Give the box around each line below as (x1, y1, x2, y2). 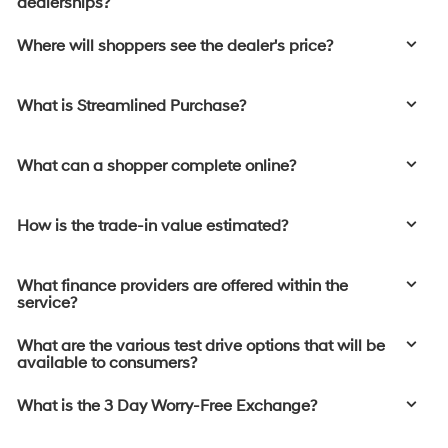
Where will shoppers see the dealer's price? (17, 36, 333, 57)
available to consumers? (17, 353, 197, 374)
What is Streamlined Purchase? (17, 96, 246, 117)
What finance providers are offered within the (17, 276, 348, 297)
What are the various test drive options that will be (17, 336, 385, 357)
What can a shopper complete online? (17, 156, 296, 177)
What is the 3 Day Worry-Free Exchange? (17, 396, 317, 417)
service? (17, 293, 77, 314)
